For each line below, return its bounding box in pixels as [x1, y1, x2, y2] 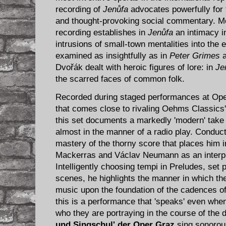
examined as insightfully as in [55, 51, 169, 61]
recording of [55, 5, 103, 15]
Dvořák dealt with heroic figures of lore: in [55, 63, 215, 73]
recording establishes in [55, 28, 148, 38]
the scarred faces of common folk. [55, 74, 185, 84]
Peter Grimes [169, 51, 220, 61]
